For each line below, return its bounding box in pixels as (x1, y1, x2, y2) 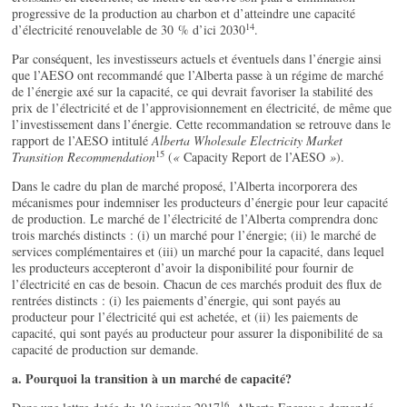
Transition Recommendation (12, 148, 156, 166)
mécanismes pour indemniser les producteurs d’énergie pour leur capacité (12, 194, 389, 212)
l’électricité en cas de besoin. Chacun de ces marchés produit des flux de (12, 275, 382, 293)
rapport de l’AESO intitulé (12, 132, 153, 150)
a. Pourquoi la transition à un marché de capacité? (12, 369, 293, 389)
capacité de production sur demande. (12, 341, 200, 359)
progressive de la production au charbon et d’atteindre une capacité (12, 5, 356, 23)
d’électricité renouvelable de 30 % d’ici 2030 (12, 21, 246, 39)
